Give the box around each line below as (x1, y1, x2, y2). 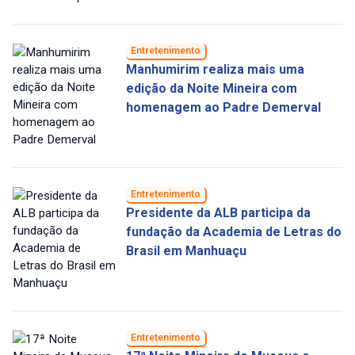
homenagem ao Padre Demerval (125, 100, 321, 116)
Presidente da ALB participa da (125, 205, 311, 221)
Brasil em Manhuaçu (125, 243, 246, 259)
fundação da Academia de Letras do (125, 224, 342, 240)
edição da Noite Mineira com (125, 81, 297, 97)
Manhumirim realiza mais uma (125, 62, 304, 78)
